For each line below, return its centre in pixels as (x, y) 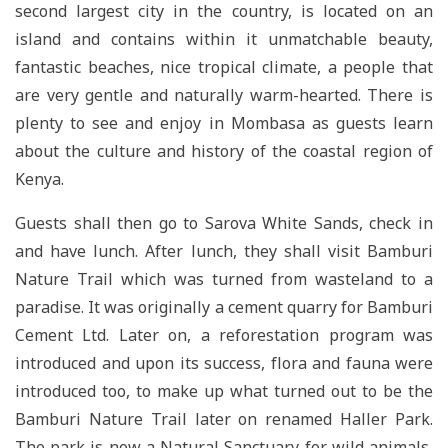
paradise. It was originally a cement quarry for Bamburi (224, 306)
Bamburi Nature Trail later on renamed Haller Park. (224, 418)
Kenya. (39, 178)
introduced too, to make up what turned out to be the (224, 390)
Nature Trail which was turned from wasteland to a (224, 278)
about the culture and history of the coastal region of (224, 150)
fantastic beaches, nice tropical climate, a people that (224, 66)
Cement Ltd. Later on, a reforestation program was (224, 334)
